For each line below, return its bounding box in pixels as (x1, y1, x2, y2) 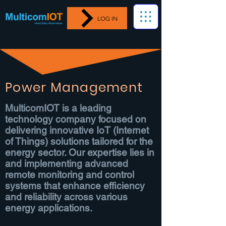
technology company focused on (5, 114, 146, 125)
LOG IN (97, 14, 118, 22)
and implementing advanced (5, 158, 128, 169)
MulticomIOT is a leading (5, 102, 111, 114)
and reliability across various (5, 191, 128, 202)
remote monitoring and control (5, 169, 134, 180)
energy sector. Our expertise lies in (5, 147, 154, 158)
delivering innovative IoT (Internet (5, 125, 149, 136)
